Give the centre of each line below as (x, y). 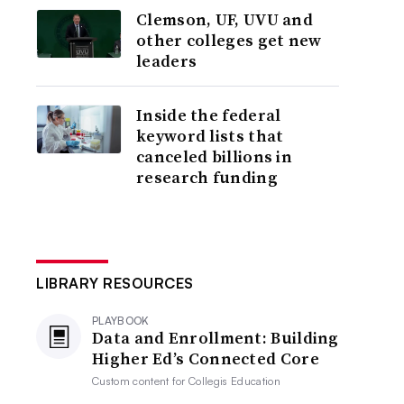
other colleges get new (229, 40)
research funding (207, 177)
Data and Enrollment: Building (216, 338)
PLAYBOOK (121, 321)
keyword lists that (210, 136)
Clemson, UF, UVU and (225, 19)
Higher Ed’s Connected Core (206, 358)
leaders (167, 61)
